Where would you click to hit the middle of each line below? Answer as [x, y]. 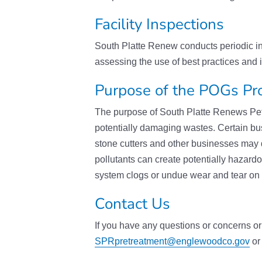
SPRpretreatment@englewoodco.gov [172, 241]
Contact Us [132, 204]
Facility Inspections [159, 24]
